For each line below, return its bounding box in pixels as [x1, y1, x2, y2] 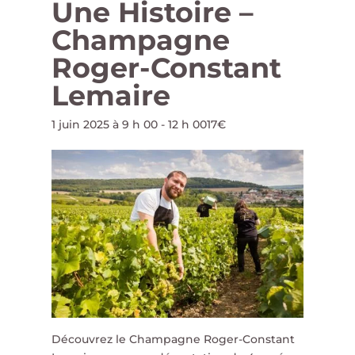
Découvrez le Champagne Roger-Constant [51, 332, 295, 347]
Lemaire [51, 78, 170, 113]
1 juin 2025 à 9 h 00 [51, 117, 158, 132]
